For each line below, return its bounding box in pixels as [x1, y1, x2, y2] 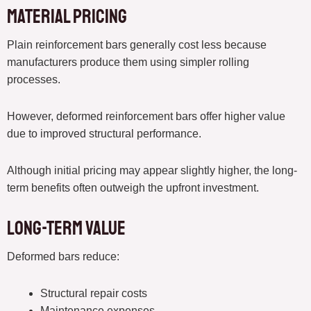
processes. [7, 74, 60, 86]
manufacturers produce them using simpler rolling [7, 56, 249, 69]
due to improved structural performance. [7, 128, 201, 140]
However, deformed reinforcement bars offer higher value [7, 110, 285, 123]
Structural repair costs [40, 287, 147, 300]
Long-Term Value [7, 216, 126, 241]
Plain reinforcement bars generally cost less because [7, 39, 267, 51]
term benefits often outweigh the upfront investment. [7, 182, 259, 194]
